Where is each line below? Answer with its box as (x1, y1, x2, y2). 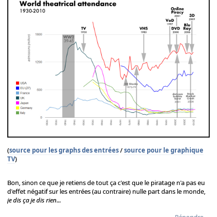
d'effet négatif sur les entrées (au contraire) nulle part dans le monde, (7, 187, 205, 196)
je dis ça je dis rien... (7, 196, 61, 205)
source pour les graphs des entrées (9, 146, 119, 155)
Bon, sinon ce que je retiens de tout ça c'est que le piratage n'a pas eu (7, 178, 205, 187)
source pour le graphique (124, 146, 203, 155)
